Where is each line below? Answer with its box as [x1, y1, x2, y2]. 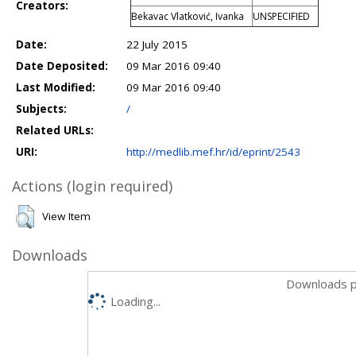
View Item [42, 208, 91, 223]
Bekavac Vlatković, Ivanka [131, 9, 244, 23]
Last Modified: [16, 79, 95, 95]
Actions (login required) [12, 176, 172, 195]
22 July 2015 [126, 37, 188, 52]
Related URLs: [16, 122, 94, 137]
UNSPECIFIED [253, 9, 310, 23]
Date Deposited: [16, 58, 108, 73]
